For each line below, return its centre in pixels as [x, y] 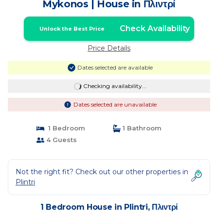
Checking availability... [115, 86]
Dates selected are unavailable [115, 104]
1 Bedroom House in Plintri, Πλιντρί [109, 207]
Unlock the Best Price [72, 29]
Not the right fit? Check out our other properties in [102, 172]
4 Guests [60, 140]
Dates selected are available [115, 67]
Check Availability [154, 28]
